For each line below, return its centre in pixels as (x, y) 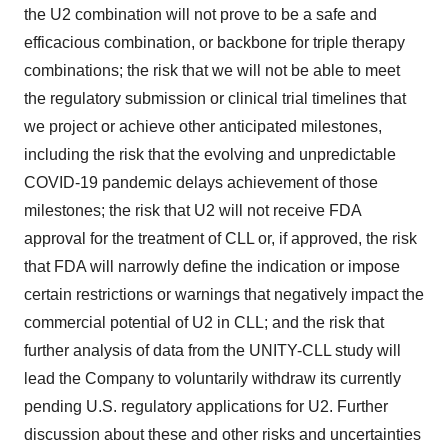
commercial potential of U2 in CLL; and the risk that (204, 322)
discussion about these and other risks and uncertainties (222, 434)
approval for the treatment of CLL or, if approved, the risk (220, 238)
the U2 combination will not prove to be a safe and (200, 14)
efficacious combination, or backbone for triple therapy (214, 42)
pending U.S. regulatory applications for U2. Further (206, 406)
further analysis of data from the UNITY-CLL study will (212, 350)
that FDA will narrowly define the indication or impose (212, 266)
